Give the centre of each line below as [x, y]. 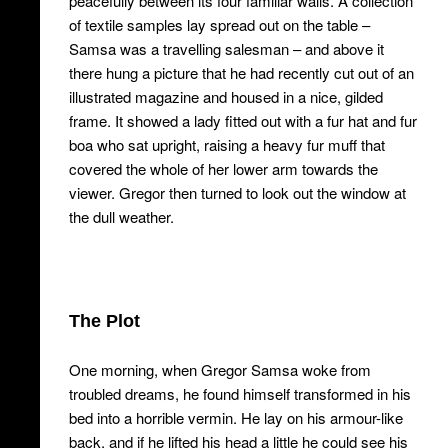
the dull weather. [121, 216]
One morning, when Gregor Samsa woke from [219, 369]
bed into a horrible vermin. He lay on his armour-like [235, 417]
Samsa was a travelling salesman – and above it [226, 48]
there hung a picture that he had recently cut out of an [241, 72]
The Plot [104, 321]
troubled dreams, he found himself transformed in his [239, 393]
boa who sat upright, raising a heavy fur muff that [226, 144]
